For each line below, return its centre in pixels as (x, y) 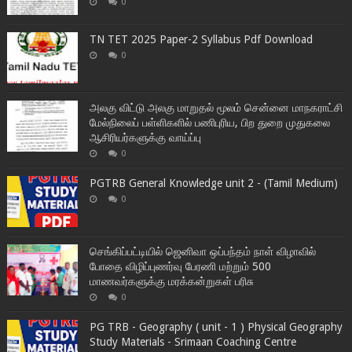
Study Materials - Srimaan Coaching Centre (192, 341)
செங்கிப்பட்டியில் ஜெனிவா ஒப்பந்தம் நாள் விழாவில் (202, 251)
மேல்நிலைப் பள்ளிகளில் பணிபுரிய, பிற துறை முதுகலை (209, 122)
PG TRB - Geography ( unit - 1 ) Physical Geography (216, 326)
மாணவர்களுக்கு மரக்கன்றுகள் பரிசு (171, 281)
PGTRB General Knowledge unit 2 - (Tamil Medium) (213, 183)
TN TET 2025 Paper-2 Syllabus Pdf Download (201, 39)
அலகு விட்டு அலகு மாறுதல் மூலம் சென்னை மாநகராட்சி (216, 107)
